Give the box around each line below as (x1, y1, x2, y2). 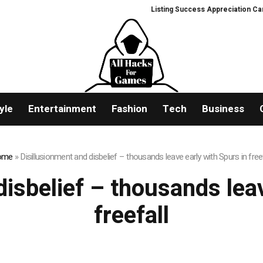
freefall (93, 198, 169, 234)
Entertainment (28, 102, 96, 117)
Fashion (111, 102, 147, 117)
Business (201, 102, 244, 117)
